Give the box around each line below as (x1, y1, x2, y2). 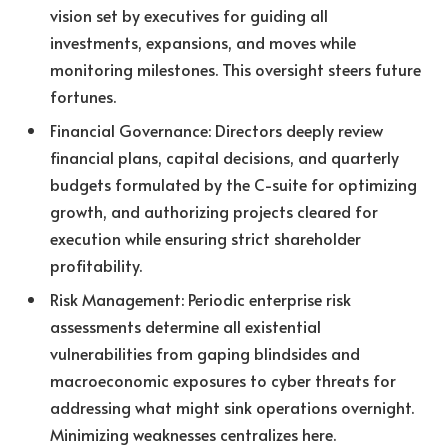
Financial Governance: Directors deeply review (50, 118, 383, 141)
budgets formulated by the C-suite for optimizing (50, 172, 417, 195)
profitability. (50, 253, 142, 276)
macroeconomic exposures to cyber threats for (50, 368, 396, 391)
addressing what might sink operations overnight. (50, 395, 414, 418)
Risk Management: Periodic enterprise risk (50, 287, 351, 310)
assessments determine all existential (50, 314, 321, 337)
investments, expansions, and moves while (50, 30, 356, 53)
